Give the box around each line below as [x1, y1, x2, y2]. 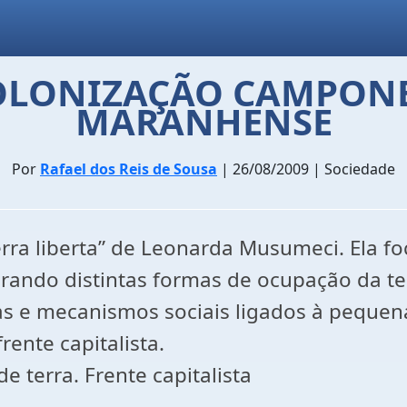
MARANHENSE [74, 96, 333, 146]
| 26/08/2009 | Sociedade [217, 159, 395, 179]
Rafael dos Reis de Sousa [40, 159, 217, 179]
